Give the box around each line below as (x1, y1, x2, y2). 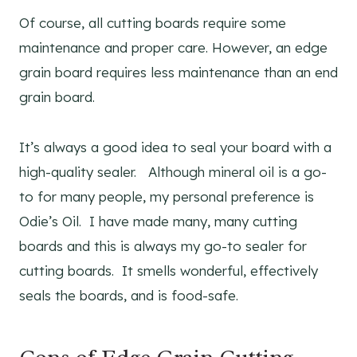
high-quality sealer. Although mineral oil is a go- (19, 163, 327, 180)
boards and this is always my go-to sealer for (19, 237, 307, 254)
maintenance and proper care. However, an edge (19, 38, 328, 56)
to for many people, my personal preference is (19, 187, 314, 205)
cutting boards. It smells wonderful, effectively (19, 261, 318, 279)
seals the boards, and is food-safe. (19, 286, 238, 304)
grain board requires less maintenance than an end (19, 63, 338, 80)
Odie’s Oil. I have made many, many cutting (19, 212, 297, 229)
